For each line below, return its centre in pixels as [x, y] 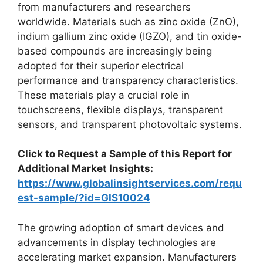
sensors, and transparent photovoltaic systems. [130, 124]
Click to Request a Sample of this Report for [125, 154]
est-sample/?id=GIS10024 [84, 198]
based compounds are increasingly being [115, 51]
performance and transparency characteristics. [128, 80]
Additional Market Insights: [85, 168]
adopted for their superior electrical [101, 65]
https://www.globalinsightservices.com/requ [130, 183]
